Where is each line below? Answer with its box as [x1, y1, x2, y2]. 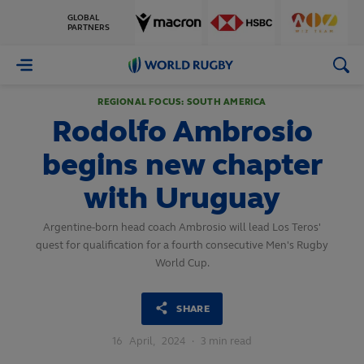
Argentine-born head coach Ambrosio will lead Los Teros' [43, 221, 321, 234]
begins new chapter [41, 146, 323, 183]
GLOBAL [67, 13, 99, 23]
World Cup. [154, 257, 210, 270]
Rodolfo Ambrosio [51, 113, 313, 149]
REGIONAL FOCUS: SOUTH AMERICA [97, 97, 266, 107]
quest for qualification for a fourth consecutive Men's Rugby [36, 239, 328, 252]
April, [129, 335, 155, 348]
